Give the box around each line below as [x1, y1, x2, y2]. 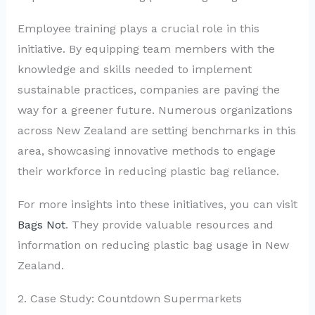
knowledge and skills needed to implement [17, 63, 252, 77]
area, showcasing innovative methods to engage [17, 144, 276, 158]
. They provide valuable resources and [65, 218, 274, 231]
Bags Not [17, 218, 65, 231]
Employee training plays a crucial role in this [17, 22, 259, 36]
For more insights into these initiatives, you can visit [17, 198, 297, 211]
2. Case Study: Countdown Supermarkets [17, 291, 242, 305]
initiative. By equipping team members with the [17, 42, 275, 56]
